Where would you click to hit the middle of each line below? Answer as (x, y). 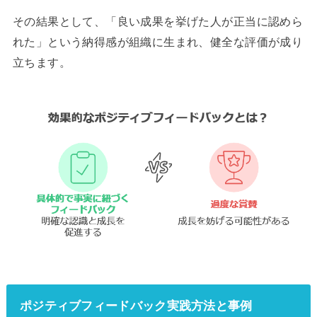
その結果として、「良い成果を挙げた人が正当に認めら (158, 21)
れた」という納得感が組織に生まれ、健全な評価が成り (158, 42)
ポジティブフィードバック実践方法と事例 (136, 305)
